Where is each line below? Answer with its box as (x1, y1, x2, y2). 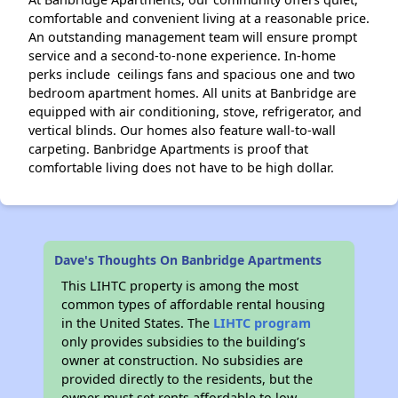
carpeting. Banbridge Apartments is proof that (28, 140, 308, 157)
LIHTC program (213, 314, 312, 331)
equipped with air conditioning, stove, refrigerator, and (28, 103, 362, 120)
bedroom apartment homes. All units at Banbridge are (28, 84, 356, 101)
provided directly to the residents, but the (61, 370, 314, 387)
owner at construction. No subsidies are (61, 352, 304, 369)
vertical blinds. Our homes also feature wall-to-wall (28, 122, 336, 139)
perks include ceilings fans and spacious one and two (28, 66, 355, 83)
